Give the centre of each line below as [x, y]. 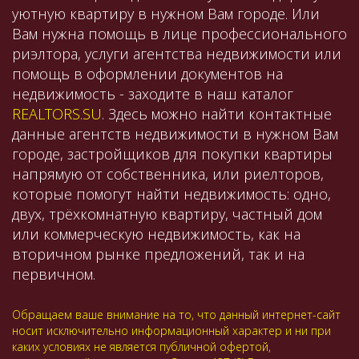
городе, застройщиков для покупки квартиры [172, 154]
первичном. [54, 274]
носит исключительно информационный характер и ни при [171, 331]
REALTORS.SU [57, 114]
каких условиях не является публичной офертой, [141, 347]
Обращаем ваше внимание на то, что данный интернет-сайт [176, 315]
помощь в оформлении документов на [147, 74]
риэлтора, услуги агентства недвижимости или [177, 54]
